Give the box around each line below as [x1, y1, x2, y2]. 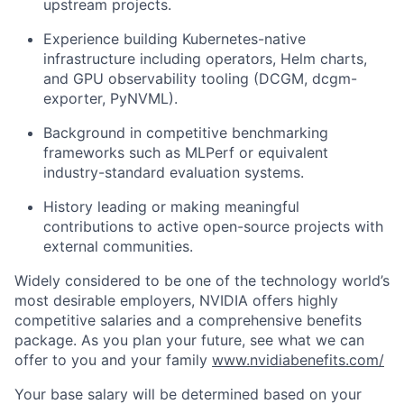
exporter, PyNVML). [43, 89, 178, 107]
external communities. [43, 237, 193, 255]
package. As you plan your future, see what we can [14, 331, 364, 349]
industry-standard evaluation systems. [43, 163, 304, 181]
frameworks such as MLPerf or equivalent [43, 143, 328, 161]
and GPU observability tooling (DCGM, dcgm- [43, 69, 357, 87]
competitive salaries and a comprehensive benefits [14, 311, 362, 329]
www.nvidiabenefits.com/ [212, 351, 384, 369]
